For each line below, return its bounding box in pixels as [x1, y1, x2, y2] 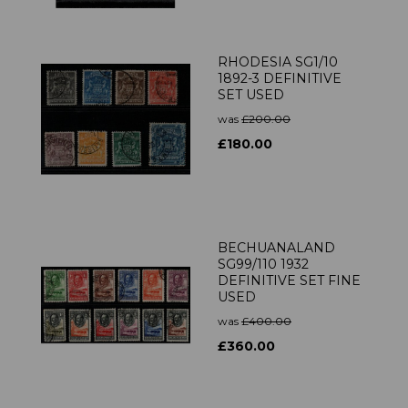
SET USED [218, 87, 284, 104]
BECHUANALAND [218, 240, 335, 257]
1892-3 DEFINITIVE [218, 70, 342, 87]
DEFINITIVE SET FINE [218, 272, 361, 290]
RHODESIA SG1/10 [218, 54, 338, 71]
